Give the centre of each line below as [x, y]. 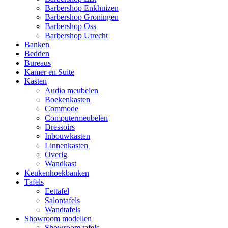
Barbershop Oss [70, 26]
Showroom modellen [58, 219]
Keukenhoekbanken [57, 173]
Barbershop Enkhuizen [82, 8]
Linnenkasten [66, 145]
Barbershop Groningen [82, 17]
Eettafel [57, 191]
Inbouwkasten [67, 136]
